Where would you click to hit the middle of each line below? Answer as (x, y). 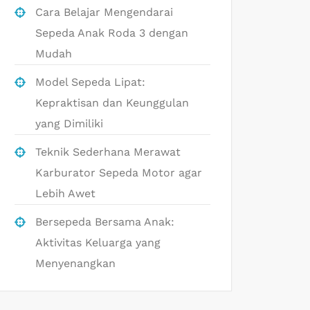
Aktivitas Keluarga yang (98, 243)
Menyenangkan (75, 263)
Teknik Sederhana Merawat (108, 152)
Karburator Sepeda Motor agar (119, 173)
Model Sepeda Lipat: (90, 82)
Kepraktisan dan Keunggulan (112, 103)
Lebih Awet (65, 193)
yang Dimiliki (69, 124)
